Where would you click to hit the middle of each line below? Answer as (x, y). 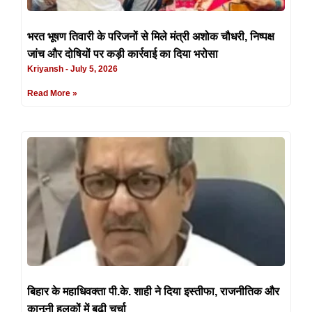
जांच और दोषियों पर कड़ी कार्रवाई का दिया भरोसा (123, 54)
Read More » (52, 93)
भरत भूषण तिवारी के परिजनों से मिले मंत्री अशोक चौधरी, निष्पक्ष (151, 36)
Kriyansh (46, 69)
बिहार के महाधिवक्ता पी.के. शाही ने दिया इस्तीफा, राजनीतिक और (153, 291)
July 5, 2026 (93, 69)
